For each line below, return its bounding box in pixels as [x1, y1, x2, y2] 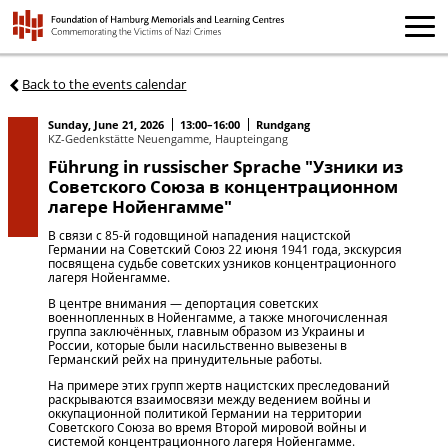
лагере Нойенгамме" [47, 194, 232, 218]
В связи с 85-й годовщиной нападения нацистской [47, 226, 351, 244]
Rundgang [256, 117, 311, 133]
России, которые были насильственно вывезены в [47, 336, 347, 354]
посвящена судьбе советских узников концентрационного [47, 254, 396, 272]
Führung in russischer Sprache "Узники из [47, 154, 403, 178]
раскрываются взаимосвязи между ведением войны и [47, 390, 371, 408]
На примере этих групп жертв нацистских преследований [47, 376, 390, 394]
